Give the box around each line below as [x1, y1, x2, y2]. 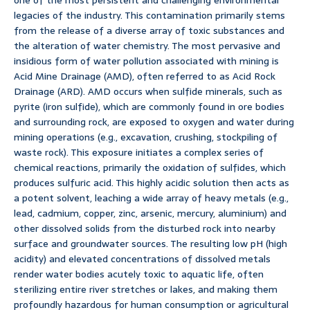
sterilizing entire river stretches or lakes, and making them [14, 282, 277, 298]
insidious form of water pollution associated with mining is [14, 53, 279, 69]
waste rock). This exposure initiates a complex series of [14, 145, 264, 161]
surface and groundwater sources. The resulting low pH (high [14, 236, 287, 252]
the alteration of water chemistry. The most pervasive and [14, 38, 280, 54]
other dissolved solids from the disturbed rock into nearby [14, 221, 275, 237]
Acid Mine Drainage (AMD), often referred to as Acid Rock [14, 69, 275, 84]
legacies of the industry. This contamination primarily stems [14, 8, 285, 24]
